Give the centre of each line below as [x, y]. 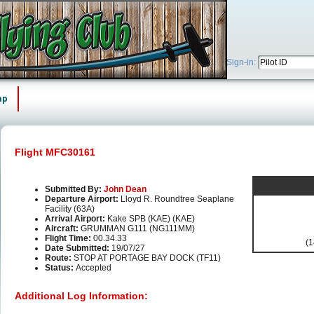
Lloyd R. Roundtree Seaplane [177, 199]
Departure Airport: [83, 199]
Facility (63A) [70, 209]
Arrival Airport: [76, 219]
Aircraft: [63, 229]
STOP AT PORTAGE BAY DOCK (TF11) [147, 258]
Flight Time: [69, 239]
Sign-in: [242, 62]
